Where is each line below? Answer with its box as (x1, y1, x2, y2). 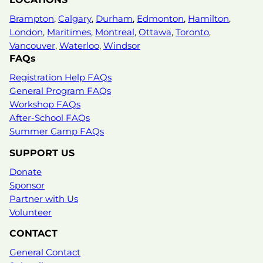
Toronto (176, 27, 209, 38)
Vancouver (9, 41, 55, 52)
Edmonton (137, 14, 184, 25)
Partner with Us (9, 193, 78, 204)
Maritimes (47, 27, 91, 38)
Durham (96, 14, 133, 25)
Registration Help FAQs (9, 72, 112, 83)
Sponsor (9, 180, 45, 191)
